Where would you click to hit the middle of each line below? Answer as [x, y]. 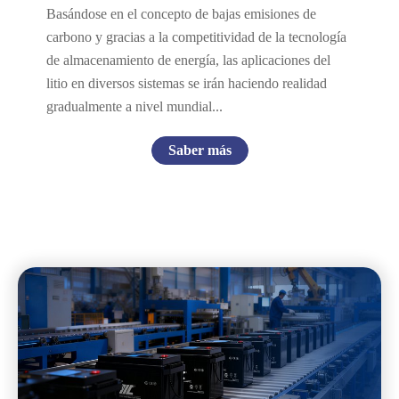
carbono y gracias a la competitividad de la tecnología [196, 37]
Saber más [199, 150]
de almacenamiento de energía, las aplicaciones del [188, 60]
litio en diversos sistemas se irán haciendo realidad [187, 83]
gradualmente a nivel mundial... [134, 106]
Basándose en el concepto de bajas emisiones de [181, 14]
